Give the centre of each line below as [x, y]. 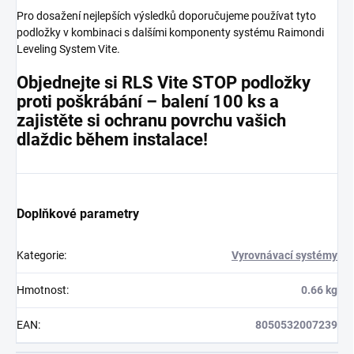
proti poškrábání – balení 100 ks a [148, 101]
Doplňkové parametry [78, 213]
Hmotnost [41, 290]
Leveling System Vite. [68, 49]
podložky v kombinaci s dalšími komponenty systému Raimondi [170, 32]
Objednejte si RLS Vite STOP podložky [164, 82]
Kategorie [40, 255]
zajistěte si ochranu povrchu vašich [151, 120]
